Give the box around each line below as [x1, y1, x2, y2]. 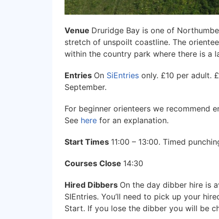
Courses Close [65, 158, 123, 168]
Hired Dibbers [65, 179, 120, 190]
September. [65, 82, 107, 92]
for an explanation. [97, 115, 169, 125]
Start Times [65, 136, 111, 147]
